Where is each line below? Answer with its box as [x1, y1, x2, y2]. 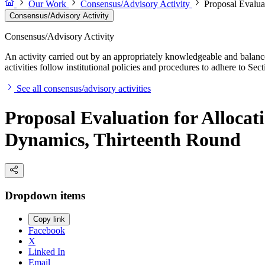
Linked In [28, 247, 65, 257]
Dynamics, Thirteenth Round [5, 128, 241, 150]
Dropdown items [5, 189, 85, 202]
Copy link [33, 215, 65, 224]
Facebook [28, 225, 65, 236]
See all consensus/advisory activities [17, 83, 151, 94]
